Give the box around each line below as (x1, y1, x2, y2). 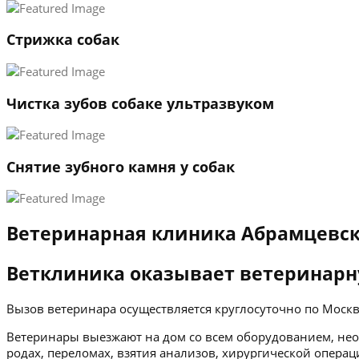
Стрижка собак (6, 30, 119, 50)
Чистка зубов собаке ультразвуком (6, 93, 274, 113)
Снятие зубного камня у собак (6, 156, 235, 176)
